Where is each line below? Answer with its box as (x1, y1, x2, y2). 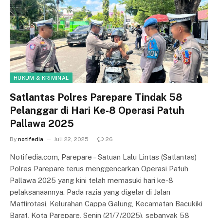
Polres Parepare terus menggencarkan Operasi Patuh (10, 164, 188, 173)
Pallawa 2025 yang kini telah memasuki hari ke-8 (10, 176, 173, 184)
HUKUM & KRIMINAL (14, 74, 69, 81)
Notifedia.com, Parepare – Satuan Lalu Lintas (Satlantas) (10, 152, 197, 161)
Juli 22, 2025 (54, 135, 89, 143)
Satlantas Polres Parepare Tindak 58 (10, 91, 182, 103)
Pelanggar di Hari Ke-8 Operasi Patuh (10, 104, 184, 116)
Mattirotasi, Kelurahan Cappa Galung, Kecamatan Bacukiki (10, 199, 202, 208)
